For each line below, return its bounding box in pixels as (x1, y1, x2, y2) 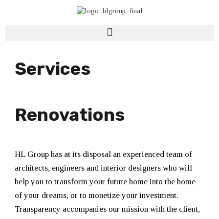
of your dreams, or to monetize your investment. (15, 190, 178, 200)
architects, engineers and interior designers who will (15, 163, 192, 173)
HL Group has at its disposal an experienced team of (15, 149, 192, 159)
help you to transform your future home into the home (15, 176, 196, 186)
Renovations (15, 104, 125, 125)
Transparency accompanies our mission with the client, (15, 204, 200, 214)
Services (15, 58, 90, 79)
